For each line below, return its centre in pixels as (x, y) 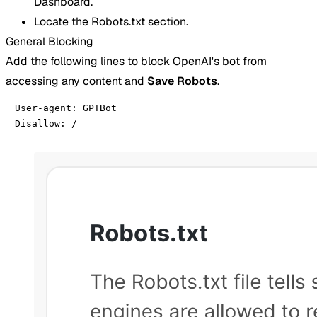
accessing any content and (76, 81)
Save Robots (182, 81)
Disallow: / (46, 123)
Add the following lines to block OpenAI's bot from (136, 61)
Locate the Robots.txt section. (111, 21)
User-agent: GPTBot (66, 108)
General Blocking (50, 41)
